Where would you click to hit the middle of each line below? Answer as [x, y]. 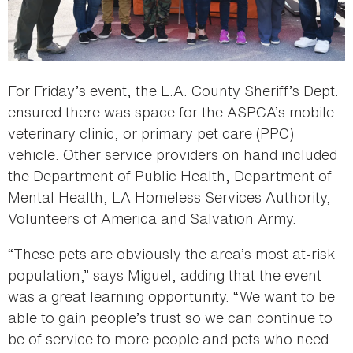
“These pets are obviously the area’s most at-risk [171, 253]
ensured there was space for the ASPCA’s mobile [171, 111]
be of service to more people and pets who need [168, 338]
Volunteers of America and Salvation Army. [152, 218]
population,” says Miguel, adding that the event [165, 275]
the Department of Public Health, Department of [170, 175]
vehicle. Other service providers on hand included [173, 154]
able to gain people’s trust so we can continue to [170, 317]
